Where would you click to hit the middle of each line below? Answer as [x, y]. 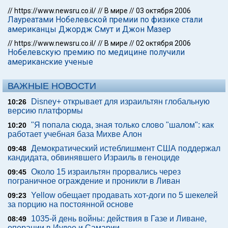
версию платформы [45, 111]
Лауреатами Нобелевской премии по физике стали [105, 20]
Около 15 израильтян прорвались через [106, 172]
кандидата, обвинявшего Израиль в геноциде [94, 158]
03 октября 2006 [163, 11]
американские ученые [50, 62]
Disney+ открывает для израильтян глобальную [120, 102]
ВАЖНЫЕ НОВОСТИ [52, 86]
